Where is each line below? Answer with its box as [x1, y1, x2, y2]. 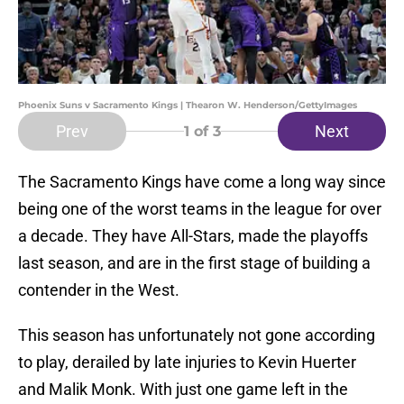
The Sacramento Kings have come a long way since [18, 172, 386, 192]
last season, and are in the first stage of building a [18, 253, 371, 273]
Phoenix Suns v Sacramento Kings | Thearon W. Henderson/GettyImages [18, 99, 357, 112]
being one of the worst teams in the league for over [18, 199, 381, 219]
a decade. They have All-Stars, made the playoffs [18, 226, 368, 246]
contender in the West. [18, 280, 183, 300]
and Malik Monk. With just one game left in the [18, 380, 348, 399]
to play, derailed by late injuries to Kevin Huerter [18, 353, 356, 372]
